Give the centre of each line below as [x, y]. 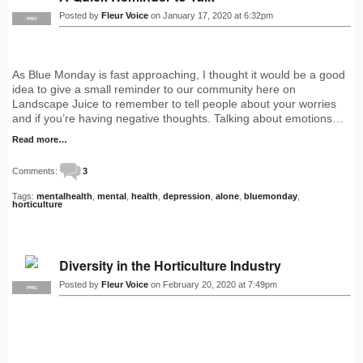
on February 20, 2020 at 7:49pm [213, 285]
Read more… [40, 140]
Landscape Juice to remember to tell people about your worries [174, 104]
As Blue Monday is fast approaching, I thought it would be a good [179, 75]
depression [187, 196]
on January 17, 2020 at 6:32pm [211, 16]
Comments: [36, 171]
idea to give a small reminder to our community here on [154, 90]
